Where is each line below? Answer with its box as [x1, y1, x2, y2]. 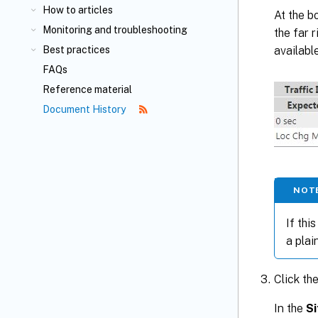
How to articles [43, 4, 113, 16]
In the [274, 301, 306, 315]
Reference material [43, 84, 132, 95]
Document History [43, 104, 128, 115]
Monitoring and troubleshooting [43, 24, 187, 35]
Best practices [43, 44, 110, 55]
